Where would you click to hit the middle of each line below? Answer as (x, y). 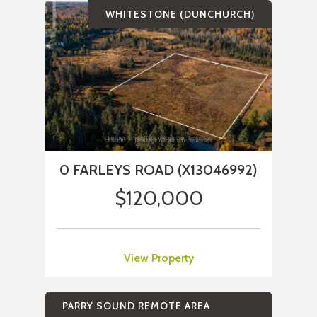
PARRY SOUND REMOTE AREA (136, 306)
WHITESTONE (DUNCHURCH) (180, 15)
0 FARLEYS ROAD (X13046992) (158, 170)
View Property (158, 258)
